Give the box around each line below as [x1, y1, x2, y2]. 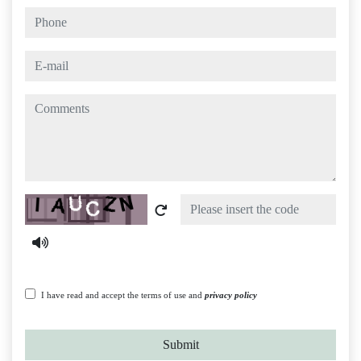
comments [24, 96, 76, 110]
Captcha [24, 196, 66, 210]
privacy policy [205, 290, 257, 301]
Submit [162, 338, 199, 352]
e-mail [24, 52, 56, 67]
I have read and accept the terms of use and [41, 290, 205, 301]
